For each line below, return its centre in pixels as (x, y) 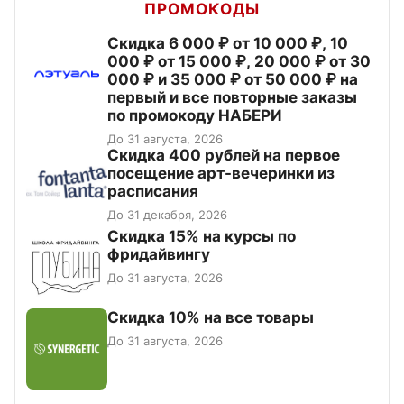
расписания (153, 191)
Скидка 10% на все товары (211, 317)
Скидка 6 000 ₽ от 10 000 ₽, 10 (228, 43)
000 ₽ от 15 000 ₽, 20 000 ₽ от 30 (239, 61)
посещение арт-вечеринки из (221, 173)
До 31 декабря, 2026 (167, 214)
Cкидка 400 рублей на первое (224, 155)
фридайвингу (159, 254)
